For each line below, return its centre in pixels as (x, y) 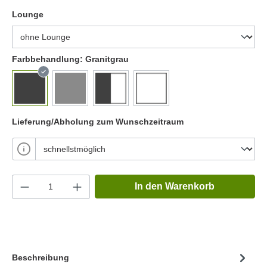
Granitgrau (107, 59)
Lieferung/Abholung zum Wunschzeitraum (98, 121)
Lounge (28, 14)
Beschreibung (41, 258)
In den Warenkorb (175, 186)
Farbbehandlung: (49, 59)
